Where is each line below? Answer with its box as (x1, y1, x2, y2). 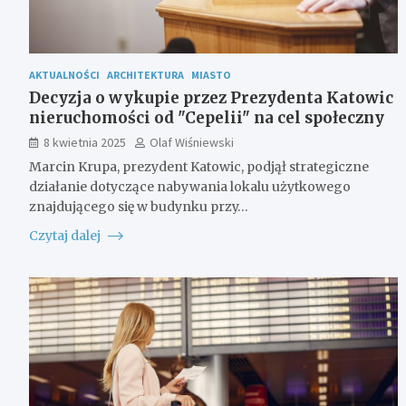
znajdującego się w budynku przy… (29, 198, 248, 215)
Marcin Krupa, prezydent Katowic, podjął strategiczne (29, 158, 369, 175)
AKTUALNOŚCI (29, 67, 100, 82)
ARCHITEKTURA (107, 67, 184, 82)
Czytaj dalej (29, 227, 103, 244)
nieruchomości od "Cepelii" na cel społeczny (29, 107, 384, 128)
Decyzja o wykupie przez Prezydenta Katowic (29, 87, 393, 108)
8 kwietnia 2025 (43, 133, 126, 150)
